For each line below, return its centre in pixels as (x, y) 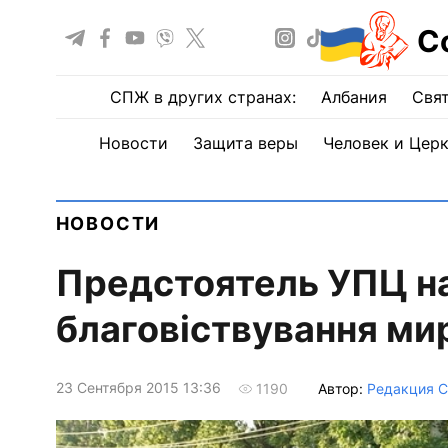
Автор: (342, 388)
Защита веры (245, 143)
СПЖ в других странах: (203, 97)
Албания (354, 97)
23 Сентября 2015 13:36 (138, 388)
